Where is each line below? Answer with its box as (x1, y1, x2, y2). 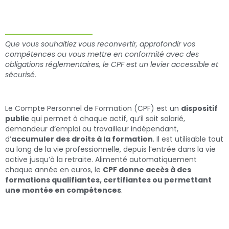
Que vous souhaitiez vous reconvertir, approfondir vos (5, 38, 195, 49)
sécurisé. (5, 69, 36, 80)
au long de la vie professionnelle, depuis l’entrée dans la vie (5, 144, 216, 154)
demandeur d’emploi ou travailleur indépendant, (5, 123, 178, 134)
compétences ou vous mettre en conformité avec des (5, 49, 199, 59)
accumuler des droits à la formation (11, 133, 153, 144)
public (5, 113, 29, 124)
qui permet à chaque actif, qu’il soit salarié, (29, 113, 185, 124)
